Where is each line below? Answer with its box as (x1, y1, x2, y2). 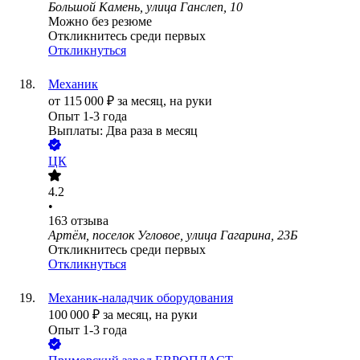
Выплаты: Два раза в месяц (48, 124, 198, 138)
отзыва (71, 214, 108, 228)
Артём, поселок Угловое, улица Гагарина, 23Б (48, 228, 297, 243)
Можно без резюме (48, 14, 152, 29)
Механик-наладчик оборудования (48, 291, 233, 305)
